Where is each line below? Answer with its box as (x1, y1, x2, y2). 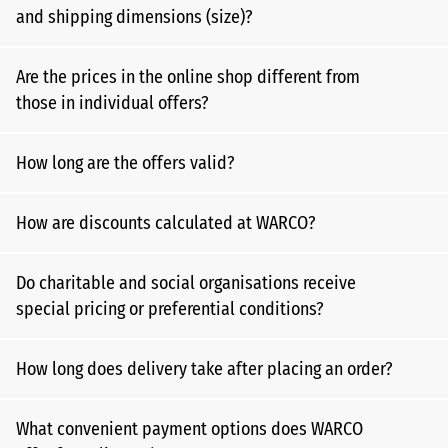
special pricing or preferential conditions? (16, 298, 324, 320)
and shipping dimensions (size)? (16, 6, 253, 28)
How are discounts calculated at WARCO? (16, 212, 316, 234)
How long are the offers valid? (16, 152, 235, 174)
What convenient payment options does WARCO (16, 418, 363, 440)
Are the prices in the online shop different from (16, 66, 360, 88)
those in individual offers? (16, 92, 209, 114)
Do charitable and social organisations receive (16, 272, 356, 294)
